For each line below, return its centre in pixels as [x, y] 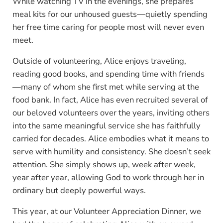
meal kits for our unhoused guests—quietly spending [110, 14]
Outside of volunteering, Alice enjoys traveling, [99, 61]
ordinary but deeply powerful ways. [79, 190]
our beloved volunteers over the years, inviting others [111, 112]
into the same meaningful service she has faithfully [106, 125]
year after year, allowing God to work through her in [108, 177]
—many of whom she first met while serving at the [106, 87]
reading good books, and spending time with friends [108, 74]
